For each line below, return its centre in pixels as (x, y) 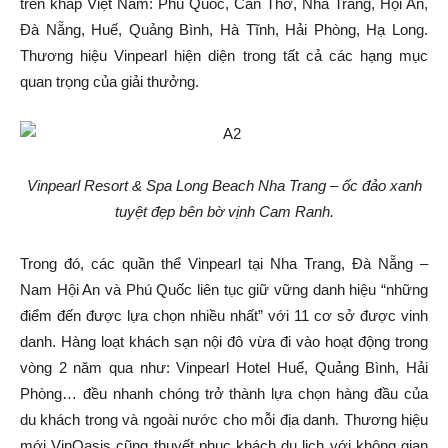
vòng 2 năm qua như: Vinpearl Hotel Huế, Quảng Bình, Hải (224, 367)
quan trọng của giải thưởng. (109, 81)
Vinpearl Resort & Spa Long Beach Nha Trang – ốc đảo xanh (224, 185)
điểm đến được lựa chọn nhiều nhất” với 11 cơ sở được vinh (224, 315)
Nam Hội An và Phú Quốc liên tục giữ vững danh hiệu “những (224, 289)
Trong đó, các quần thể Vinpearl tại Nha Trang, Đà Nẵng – (224, 263)
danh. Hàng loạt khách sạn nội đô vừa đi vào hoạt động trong (224, 341)
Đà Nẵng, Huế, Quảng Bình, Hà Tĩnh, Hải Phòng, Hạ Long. (224, 29)
